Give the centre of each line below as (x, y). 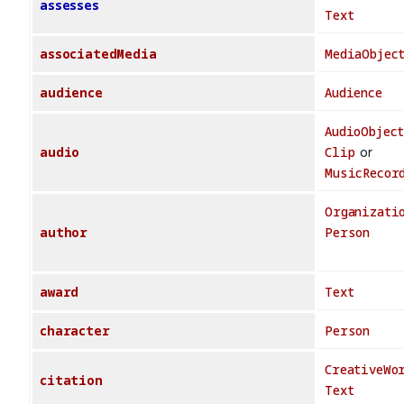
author (64, 233)
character (75, 331)
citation (71, 381)
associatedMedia (98, 54)
